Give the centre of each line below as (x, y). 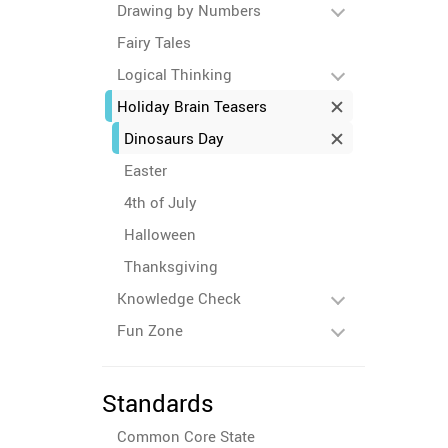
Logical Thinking (174, 74)
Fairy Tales (154, 42)
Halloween (160, 234)
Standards (158, 403)
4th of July (160, 202)
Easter (145, 170)
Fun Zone (150, 330)
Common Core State (186, 436)
